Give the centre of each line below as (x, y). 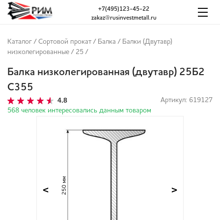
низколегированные (38, 52)
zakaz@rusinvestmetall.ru (124, 18)
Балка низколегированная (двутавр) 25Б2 (106, 73)
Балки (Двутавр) (147, 42)
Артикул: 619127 (187, 100)
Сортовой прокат (65, 42)
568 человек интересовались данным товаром (79, 111)
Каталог (20, 42)
